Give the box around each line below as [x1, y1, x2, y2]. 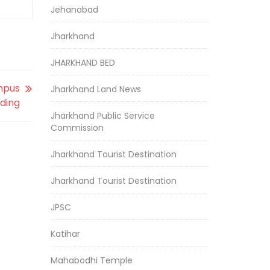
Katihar [50, 228, 80, 240]
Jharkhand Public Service [50, 110, 155, 122]
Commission [50, 122, 104, 134]
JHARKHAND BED [50, 57, 115, 69]
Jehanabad [50, 4, 98, 16]
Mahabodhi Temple [50, 254, 133, 266]
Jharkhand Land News [50, 83, 141, 95]
